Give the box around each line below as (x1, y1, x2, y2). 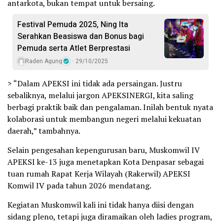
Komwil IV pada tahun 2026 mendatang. (7, 180, 151, 191)
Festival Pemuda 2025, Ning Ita (17, 19, 128, 31)
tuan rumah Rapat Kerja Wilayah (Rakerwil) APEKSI (7, 168, 190, 180)
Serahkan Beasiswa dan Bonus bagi (17, 31, 144, 43)
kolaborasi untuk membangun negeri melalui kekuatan (7, 113, 201, 125)
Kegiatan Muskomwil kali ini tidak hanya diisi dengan (7, 199, 194, 211)
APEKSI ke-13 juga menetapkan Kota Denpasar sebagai (7, 156, 204, 168)
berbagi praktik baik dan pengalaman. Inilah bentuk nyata (7, 102, 213, 113)
